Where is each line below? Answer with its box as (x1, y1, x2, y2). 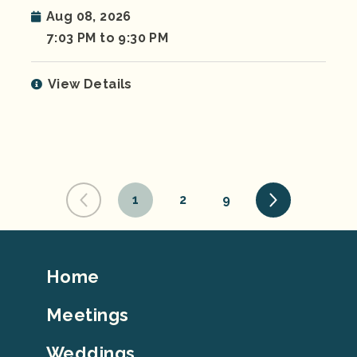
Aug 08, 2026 (46, 9, 131, 25)
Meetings (46, 304, 129, 326)
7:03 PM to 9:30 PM (47, 30, 169, 46)
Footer (30, 261, 84, 284)
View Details (48, 76, 132, 92)
